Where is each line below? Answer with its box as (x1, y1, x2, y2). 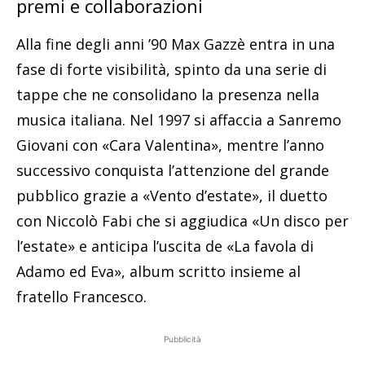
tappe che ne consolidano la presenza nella (16, 85, 319, 105)
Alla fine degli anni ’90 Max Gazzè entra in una (16, 34, 335, 55)
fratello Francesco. (16, 287, 147, 307)
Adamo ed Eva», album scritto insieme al (16, 262, 301, 282)
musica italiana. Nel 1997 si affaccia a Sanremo (16, 110, 341, 130)
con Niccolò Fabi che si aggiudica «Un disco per (16, 211, 349, 231)
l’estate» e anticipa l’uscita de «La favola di (16, 236, 314, 257)
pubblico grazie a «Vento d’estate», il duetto (16, 186, 328, 206)
